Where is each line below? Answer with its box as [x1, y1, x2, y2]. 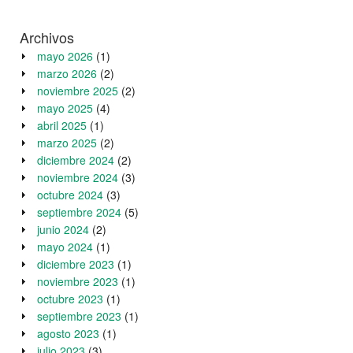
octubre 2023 [37, 291, 103, 307]
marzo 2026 [37, 65, 97, 82]
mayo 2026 [37, 48, 93, 65]
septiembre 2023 [37, 308, 121, 325]
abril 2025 [37, 117, 87, 134]
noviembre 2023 [37, 273, 118, 290]
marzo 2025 [37, 135, 97, 151]
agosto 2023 [37, 325, 99, 342]
